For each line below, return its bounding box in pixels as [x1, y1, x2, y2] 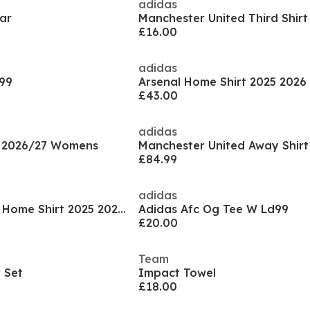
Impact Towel [138, 266, 216, 280]
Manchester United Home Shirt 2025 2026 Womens [118, 202, 126, 216]
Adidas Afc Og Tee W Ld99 [138, 202, 289, 216]
